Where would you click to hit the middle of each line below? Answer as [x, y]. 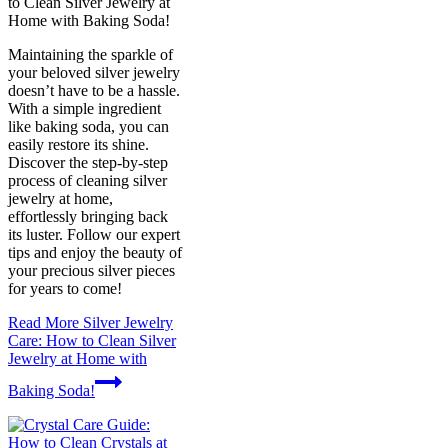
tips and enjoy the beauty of [95, 252]
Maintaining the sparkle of [90, 54]
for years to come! [65, 288]
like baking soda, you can [88, 126]
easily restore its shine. [78, 144]
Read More [43, 322]
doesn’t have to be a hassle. [94, 90]
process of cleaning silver [87, 180]
